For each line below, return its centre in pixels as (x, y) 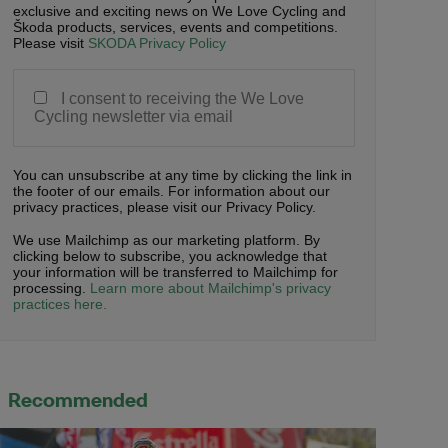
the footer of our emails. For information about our (171, 190)
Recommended (78, 399)
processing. (51, 288)
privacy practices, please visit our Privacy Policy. (164, 206)
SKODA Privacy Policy (157, 43)
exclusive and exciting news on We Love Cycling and (179, 11)
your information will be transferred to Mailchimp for (175, 272)
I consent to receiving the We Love (182, 98)
